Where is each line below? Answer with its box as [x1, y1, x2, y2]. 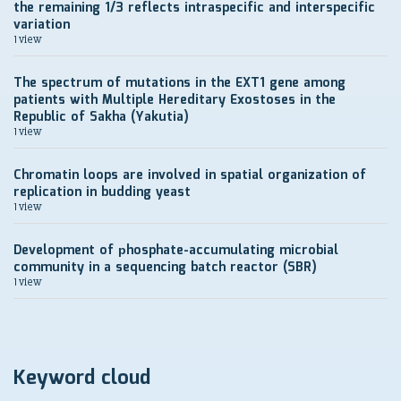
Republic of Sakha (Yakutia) [13, 107, 189, 127]
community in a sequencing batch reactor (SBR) [13, 258, 317, 277]
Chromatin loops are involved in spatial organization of [13, 166, 366, 185]
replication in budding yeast [13, 183, 191, 202]
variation [13, 15, 70, 35]
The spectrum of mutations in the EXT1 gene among [13, 73, 346, 93]
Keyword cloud [13, 363, 150, 394]
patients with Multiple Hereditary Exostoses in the [13, 90, 336, 110]
